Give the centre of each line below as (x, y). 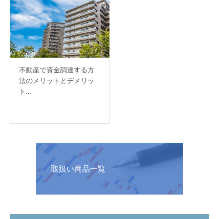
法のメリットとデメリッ (57, 80)
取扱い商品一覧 (78, 169)
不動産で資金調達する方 (57, 69)
